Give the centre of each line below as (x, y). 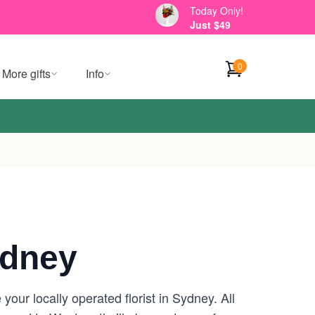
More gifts (26, 73)
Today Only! (217, 10)
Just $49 (210, 24)
